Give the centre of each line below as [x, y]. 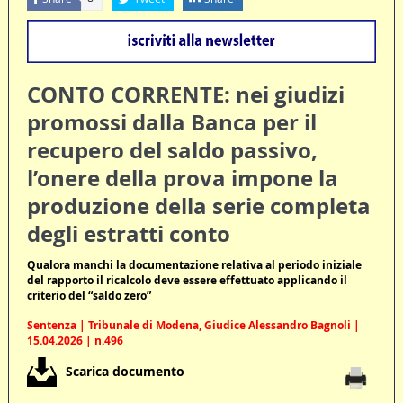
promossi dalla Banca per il [171, 123]
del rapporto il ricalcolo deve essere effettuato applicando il [187, 281]
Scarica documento [125, 371]
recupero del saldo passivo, [172, 151]
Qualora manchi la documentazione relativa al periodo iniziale [194, 265]
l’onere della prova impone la [182, 179]
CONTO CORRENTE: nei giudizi [185, 95]
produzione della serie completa [198, 206]
